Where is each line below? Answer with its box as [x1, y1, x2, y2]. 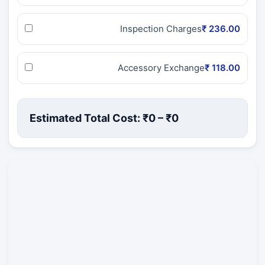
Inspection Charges [120, 22, 202, 34]
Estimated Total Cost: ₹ [30, 111, 148, 124]
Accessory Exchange [118, 62, 205, 73]
